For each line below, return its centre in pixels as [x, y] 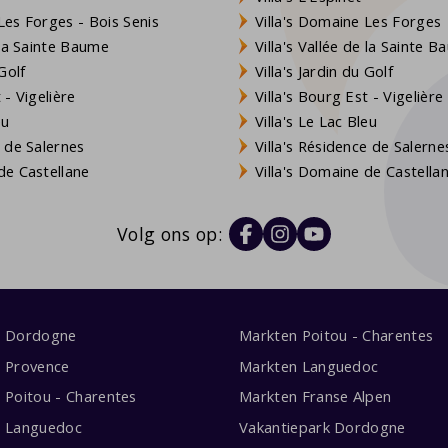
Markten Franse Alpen [315, 396]
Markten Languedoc [308, 365]
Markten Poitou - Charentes [336, 334]
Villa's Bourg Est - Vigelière [349, 96]
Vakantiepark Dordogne [322, 427]
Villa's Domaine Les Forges [348, 21]
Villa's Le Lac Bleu [316, 121]
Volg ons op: [169, 233]
